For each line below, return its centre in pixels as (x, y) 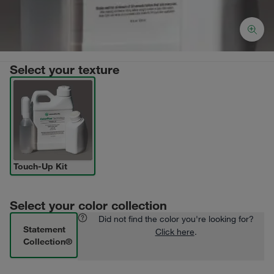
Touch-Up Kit (40, 166)
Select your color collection (88, 205)
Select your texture (65, 69)
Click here (175, 231)
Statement (44, 229)
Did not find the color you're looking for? (176, 219)
